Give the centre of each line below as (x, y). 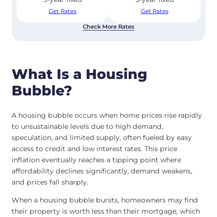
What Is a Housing (79, 74)
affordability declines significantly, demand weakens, (102, 171)
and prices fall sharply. (51, 182)
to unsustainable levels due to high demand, (87, 127)
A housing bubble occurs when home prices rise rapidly (107, 116)
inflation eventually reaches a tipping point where (96, 160)
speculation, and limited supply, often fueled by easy (102, 138)
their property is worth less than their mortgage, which (106, 211)
